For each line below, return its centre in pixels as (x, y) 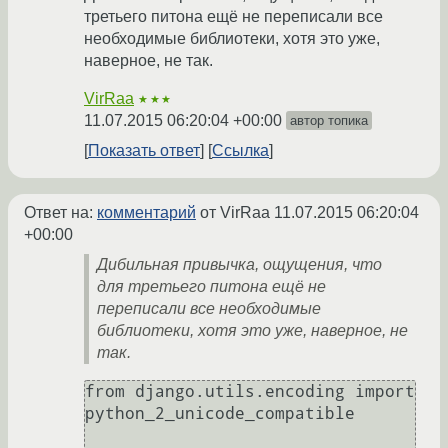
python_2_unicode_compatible (220, 414)
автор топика (329, 121)
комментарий (146, 213)
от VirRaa (235, 213)
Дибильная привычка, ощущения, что (239, 265)
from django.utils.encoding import (250, 392)
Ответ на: (60, 213)
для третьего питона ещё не (211, 287)
